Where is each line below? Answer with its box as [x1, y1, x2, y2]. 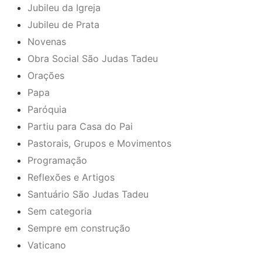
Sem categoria [27, 205, 92, 218]
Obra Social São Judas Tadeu [27, 53, 158, 65]
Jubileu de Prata [27, 19, 99, 31]
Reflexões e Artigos [27, 171, 115, 184]
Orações [27, 70, 64, 82]
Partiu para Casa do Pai [27, 120, 133, 133]
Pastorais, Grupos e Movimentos [27, 137, 171, 150]
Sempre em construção [27, 222, 130, 235]
